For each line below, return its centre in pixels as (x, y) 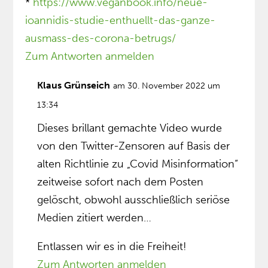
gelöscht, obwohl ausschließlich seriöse (134, 200)
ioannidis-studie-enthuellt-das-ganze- (121, 21)
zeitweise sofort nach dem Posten (121, 182)
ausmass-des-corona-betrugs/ (101, 39)
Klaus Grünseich (74, 86)
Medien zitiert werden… (95, 218)
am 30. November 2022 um (167, 86)
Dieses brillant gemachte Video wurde (130, 128)
